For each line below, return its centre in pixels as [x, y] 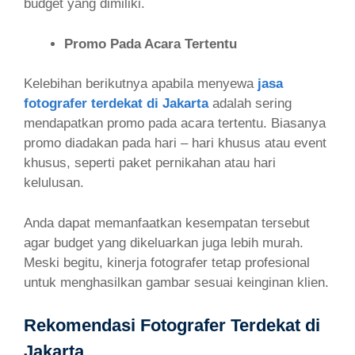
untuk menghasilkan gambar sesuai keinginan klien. [176, 282]
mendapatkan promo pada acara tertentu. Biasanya [175, 123]
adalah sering [252, 103]
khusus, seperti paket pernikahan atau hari [150, 163]
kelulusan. [54, 183]
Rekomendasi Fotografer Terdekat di [172, 325]
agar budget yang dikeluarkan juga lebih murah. [164, 242]
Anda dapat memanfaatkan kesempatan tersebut [167, 223]
